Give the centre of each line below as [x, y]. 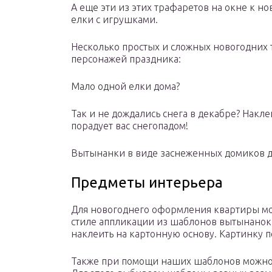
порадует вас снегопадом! [130, 126]
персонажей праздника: [126, 59]
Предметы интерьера [147, 183]
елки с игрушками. [114, 20]
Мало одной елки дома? [125, 87]
